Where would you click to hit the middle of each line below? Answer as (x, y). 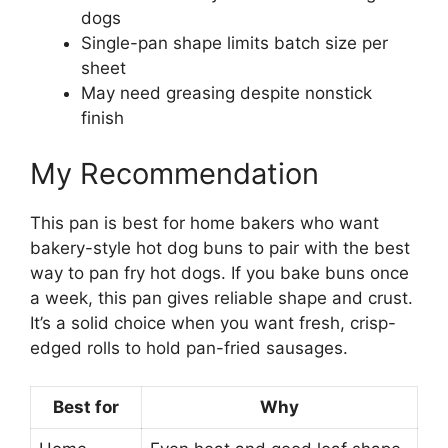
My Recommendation (174, 173)
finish (102, 118)
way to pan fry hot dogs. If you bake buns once (219, 272)
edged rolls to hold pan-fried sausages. (189, 347)
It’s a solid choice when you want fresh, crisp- (213, 322)
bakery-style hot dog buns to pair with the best (220, 247)
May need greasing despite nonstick (226, 93)
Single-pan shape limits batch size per (234, 43)
